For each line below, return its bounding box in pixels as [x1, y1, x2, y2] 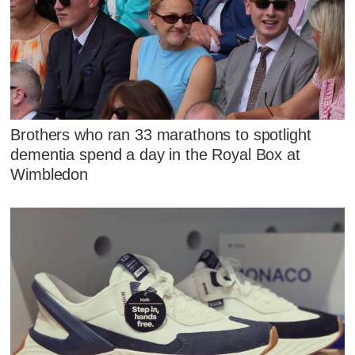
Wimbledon [10, 165, 89, 183]
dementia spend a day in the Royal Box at [10, 145, 300, 163]
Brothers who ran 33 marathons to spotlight [10, 125, 311, 143]
